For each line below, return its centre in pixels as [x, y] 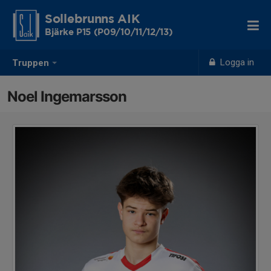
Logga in [236, 62]
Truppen [31, 63]
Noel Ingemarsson [67, 96]
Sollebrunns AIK [93, 19]
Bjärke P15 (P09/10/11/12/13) [109, 32]
